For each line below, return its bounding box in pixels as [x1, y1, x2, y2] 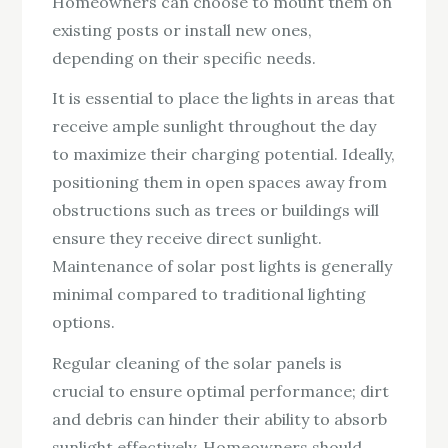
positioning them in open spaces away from [52, 172, 388, 193]
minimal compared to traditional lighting [52, 284, 367, 305]
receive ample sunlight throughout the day [52, 116, 377, 137]
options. [52, 312, 116, 333]
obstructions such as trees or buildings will [52, 200, 380, 221]
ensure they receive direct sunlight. [52, 228, 323, 249]
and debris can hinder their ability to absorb [52, 409, 388, 430]
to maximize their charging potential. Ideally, [52, 144, 396, 165]
